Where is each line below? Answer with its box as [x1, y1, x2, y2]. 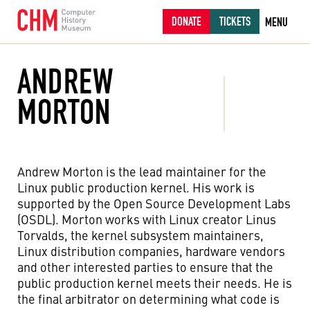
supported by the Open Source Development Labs [17, 194, 291, 212]
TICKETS [219, 13, 250, 29]
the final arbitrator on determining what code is [17, 290, 280, 307]
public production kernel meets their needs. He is [17, 274, 292, 291]
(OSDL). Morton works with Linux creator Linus [17, 210, 276, 228]
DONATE [172, 13, 201, 29]
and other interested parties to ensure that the [17, 258, 273, 275]
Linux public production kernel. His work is [17, 179, 255, 196]
